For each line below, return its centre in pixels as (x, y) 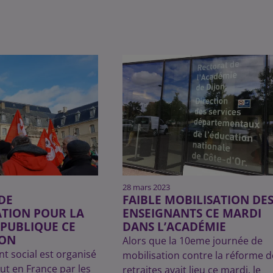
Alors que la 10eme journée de (192, 241)
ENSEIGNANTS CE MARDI (192, 213)
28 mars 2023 (146, 187)
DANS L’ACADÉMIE (174, 227)
